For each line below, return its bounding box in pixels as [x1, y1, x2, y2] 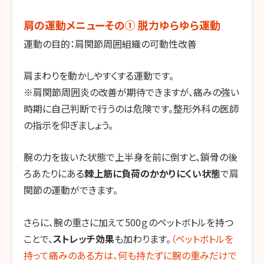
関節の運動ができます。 [24, 183, 118, 197]
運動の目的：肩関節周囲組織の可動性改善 [24, 36, 197, 51]
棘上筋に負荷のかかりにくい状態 [84, 166, 220, 181]
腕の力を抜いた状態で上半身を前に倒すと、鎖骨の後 [24, 150, 237, 164]
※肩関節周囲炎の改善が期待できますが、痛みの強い [24, 85, 239, 100]
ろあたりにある [24, 166, 84, 181]
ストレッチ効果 [53, 231, 114, 246]
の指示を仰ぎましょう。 [24, 118, 113, 133]
